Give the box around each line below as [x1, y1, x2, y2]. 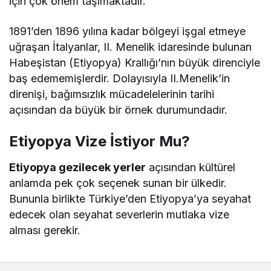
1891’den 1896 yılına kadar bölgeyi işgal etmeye [9, 24, 246, 38]
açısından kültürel [146, 160, 236, 174]
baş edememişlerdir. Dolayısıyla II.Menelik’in [9, 71, 230, 85]
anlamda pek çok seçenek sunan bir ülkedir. [9, 176, 227, 189]
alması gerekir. [9, 223, 81, 237]
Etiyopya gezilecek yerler [9, 160, 146, 174]
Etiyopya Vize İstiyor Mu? [9, 132, 190, 150]
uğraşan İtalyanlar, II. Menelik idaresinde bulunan [9, 40, 252, 53]
